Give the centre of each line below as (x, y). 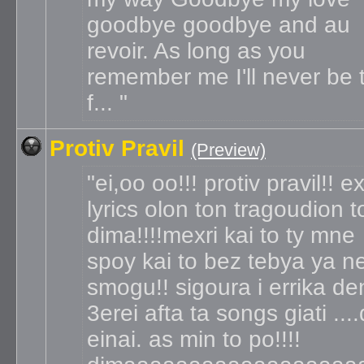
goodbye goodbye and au (219, 25)
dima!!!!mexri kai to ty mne (221, 235)
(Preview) (228, 150)
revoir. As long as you (196, 51)
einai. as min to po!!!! (194, 339)
